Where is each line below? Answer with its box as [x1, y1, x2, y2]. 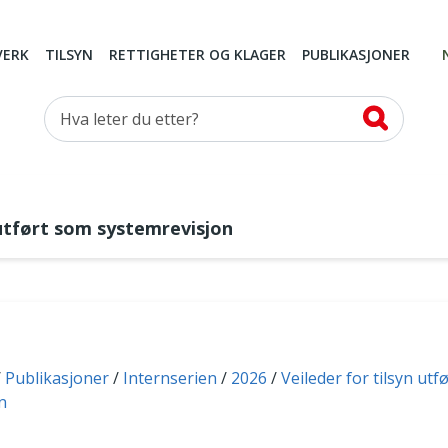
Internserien [123, 367, 218, 390]
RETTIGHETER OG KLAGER [109, 45, 286, 65]
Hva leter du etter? [44, 97, 183, 120]
